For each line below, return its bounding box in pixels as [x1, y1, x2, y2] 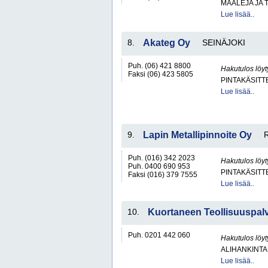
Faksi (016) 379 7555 [128, 170, 197, 179]
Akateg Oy [143, 38, 190, 48]
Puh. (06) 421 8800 [128, 62, 191, 70]
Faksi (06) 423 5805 [128, 70, 193, 78]
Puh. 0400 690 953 [128, 162, 190, 170]
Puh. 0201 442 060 [128, 231, 190, 239]
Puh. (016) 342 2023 [128, 154, 195, 162]
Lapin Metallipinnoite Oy [143, 130, 252, 140]
